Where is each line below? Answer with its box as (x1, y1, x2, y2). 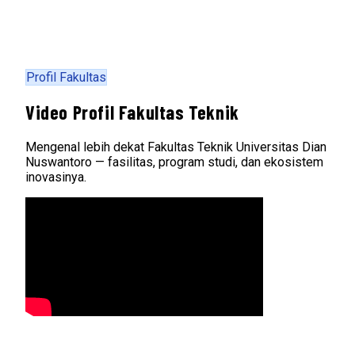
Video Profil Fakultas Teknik (25, 100, 239, 124)
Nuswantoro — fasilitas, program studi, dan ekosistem (25, 154, 323, 170)
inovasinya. (25, 169, 86, 185)
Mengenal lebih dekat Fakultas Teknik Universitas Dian (25, 139, 326, 155)
